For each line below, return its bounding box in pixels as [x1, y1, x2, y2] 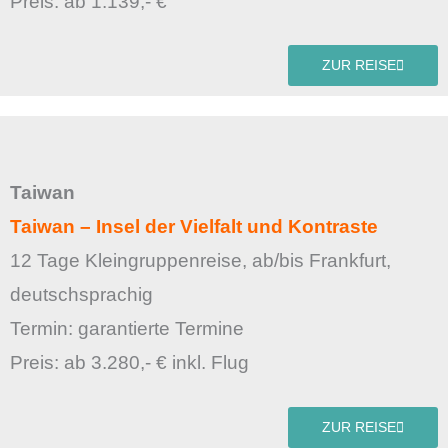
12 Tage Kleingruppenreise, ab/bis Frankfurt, [10, 250, 391, 272]
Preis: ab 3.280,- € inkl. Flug [10, 352, 249, 374]
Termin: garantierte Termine [10, 318, 249, 340]
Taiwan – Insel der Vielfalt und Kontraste [10, 216, 378, 238]
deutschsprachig [10, 284, 153, 306]
